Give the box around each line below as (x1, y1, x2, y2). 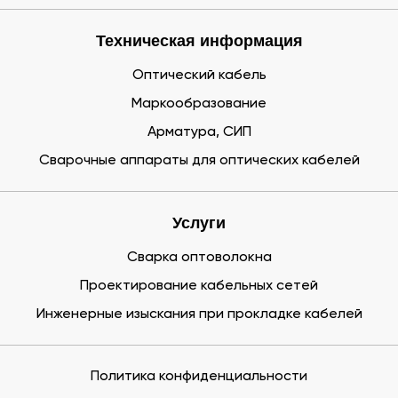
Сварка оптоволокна (126, 251, 272, 265)
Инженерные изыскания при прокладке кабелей (36, 307, 362, 322)
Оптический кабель (131, 68, 267, 83)
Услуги (172, 214, 226, 232)
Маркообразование (131, 97, 267, 111)
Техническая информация (95, 32, 303, 50)
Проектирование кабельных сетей (80, 279, 318, 293)
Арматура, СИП (147, 125, 251, 139)
